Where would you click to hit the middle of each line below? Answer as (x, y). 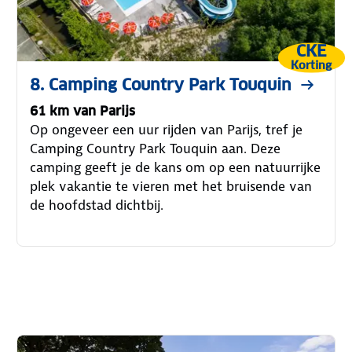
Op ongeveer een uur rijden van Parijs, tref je (167, 130)
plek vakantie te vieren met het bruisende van (171, 187)
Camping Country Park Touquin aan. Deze (156, 149)
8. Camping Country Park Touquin (161, 85)
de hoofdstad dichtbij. (97, 205)
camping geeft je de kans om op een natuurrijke (176, 168)
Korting (311, 65)
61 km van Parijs (83, 112)
